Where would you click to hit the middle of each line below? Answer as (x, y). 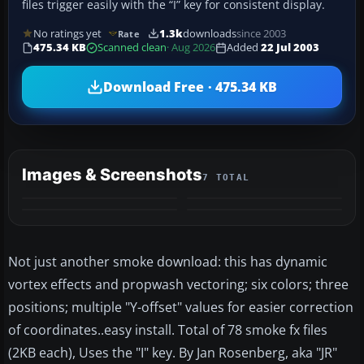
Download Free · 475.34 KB (190, 87)
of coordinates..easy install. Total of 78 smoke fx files (168, 330)
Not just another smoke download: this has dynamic (168, 262)
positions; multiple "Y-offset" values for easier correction (181, 308)
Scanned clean (132, 48)
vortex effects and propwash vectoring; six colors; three (178, 285)
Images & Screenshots (112, 175)
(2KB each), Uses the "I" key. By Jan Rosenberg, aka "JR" (173, 353)
